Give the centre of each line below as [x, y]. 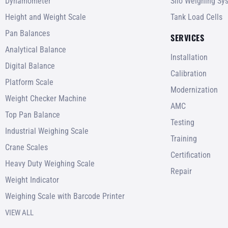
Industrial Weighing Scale [47, 131]
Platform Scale [29, 82]
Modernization [194, 90]
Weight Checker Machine [46, 98]
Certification [191, 155]
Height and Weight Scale [46, 17]
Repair [181, 171]
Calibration [189, 73]
